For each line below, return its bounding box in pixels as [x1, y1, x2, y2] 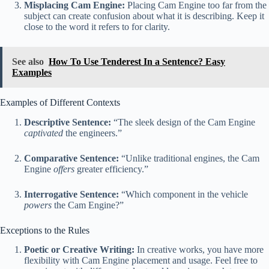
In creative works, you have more [134, 244, 264, 255]
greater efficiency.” [74, 163, 148, 174]
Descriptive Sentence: [24, 116, 111, 127]
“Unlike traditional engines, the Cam [119, 153, 259, 163]
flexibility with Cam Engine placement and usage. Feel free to [24, 255, 258, 266]
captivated [24, 127, 63, 138]
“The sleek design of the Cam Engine [111, 116, 255, 127]
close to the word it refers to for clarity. [24, 21, 170, 32]
